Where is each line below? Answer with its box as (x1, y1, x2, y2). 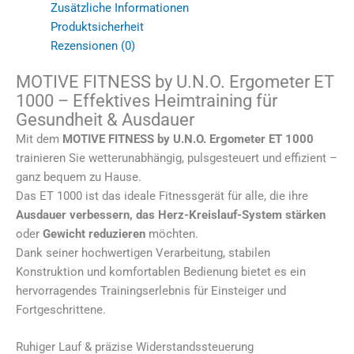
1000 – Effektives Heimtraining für (16, 90, 277, 111)
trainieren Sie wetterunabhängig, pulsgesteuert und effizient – (16, 150, 337, 165)
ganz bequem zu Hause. (16, 169, 141, 184)
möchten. (145, 226, 198, 241)
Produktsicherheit (50, 19, 144, 34)
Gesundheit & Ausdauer (16, 109, 194, 130)
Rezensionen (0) (50, 38, 135, 53)
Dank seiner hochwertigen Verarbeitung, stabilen (16, 245, 270, 260)
